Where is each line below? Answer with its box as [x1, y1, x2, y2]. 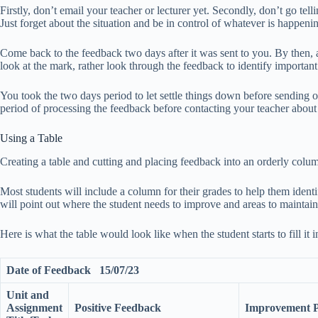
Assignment [6, 301, 62, 314]
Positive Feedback [75, 301, 161, 314]
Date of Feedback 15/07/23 [6, 263, 139, 276]
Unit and [6, 288, 49, 301]
